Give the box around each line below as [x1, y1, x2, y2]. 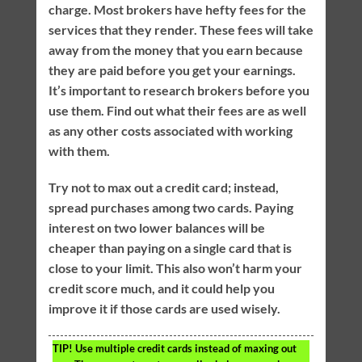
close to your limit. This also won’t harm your [48, 260, 302, 276]
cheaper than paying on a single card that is [48, 240, 292, 256]
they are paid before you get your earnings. [48, 61, 296, 78]
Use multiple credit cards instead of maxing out [72, 342, 297, 356]
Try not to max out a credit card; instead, [48, 179, 279, 196]
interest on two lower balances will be [48, 220, 265, 236]
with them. [48, 142, 110, 158]
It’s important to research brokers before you [48, 82, 309, 98]
